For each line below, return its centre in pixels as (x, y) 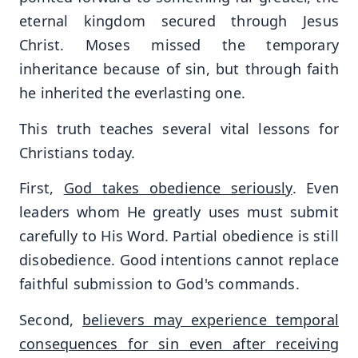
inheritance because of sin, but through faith (179, 69)
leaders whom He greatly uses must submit (179, 212)
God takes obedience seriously (178, 188)
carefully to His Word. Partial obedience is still (179, 236)
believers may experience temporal (211, 319)
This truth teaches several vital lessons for (179, 128)
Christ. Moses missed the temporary (179, 45)
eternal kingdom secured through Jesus (179, 21)
